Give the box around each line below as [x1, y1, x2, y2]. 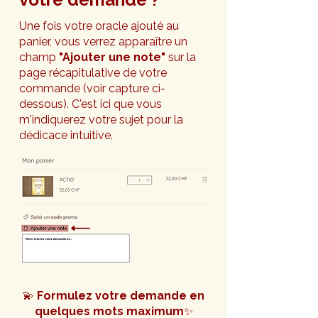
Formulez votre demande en [37, 288, 204, 302]
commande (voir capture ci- [19, 81, 165, 95]
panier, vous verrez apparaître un [19, 34, 187, 48]
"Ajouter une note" [59, 50, 165, 64]
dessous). [19, 97, 72, 111]
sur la [165, 50, 196, 64]
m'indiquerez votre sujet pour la [19, 112, 183, 126]
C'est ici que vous [72, 97, 162, 111]
